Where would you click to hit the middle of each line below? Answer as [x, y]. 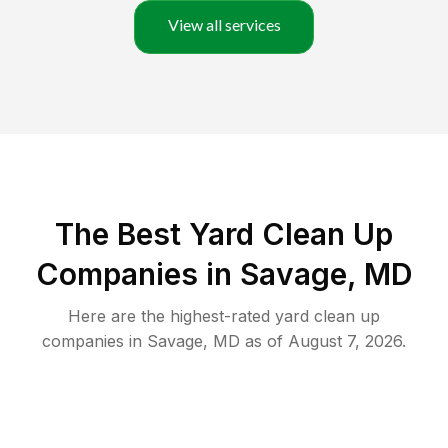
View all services [224, 25]
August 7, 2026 [345, 341]
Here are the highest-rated [171, 316]
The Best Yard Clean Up [224, 234]
